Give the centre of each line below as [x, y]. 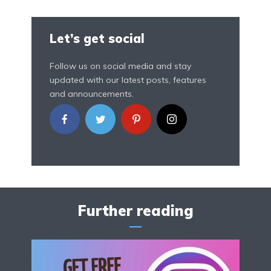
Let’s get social [97, 39]
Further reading [135, 211]
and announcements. [92, 94]
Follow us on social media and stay [120, 66]
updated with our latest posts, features [128, 80]
